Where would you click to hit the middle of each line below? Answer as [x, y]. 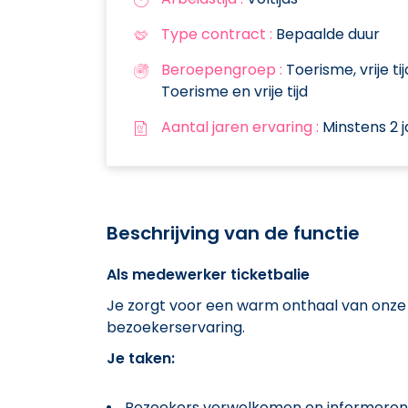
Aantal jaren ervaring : [240, 127]
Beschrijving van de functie [233, 233]
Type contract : [217, 34]
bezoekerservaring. [176, 327]
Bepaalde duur [326, 34]
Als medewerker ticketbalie [208, 274]
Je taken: [141, 358]
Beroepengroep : [222, 69]
